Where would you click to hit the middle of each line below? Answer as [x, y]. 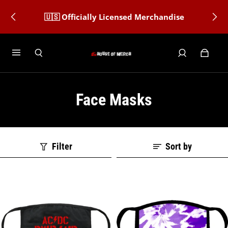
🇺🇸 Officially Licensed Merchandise [114, 17]
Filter [62, 146]
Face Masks [114, 100]
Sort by [178, 146]
